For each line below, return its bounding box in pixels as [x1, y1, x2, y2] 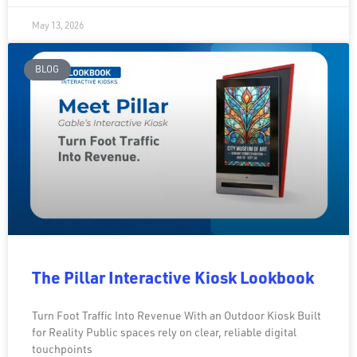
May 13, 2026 [32, 19, 84, 32]
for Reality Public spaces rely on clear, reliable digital [32, 325, 296, 339]
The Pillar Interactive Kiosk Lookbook [32, 266, 314, 288]
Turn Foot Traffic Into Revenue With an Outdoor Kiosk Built [32, 308, 321, 323]
